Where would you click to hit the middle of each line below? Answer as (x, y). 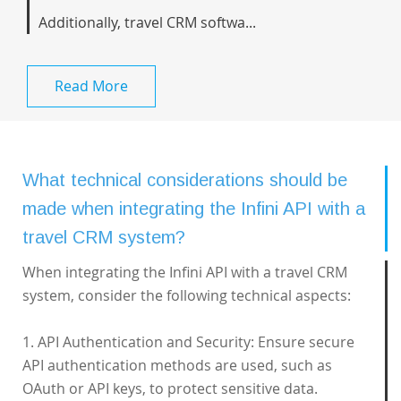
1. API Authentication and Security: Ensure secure (188, 342)
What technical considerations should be (185, 180)
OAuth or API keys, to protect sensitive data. (170, 388)
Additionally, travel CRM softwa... (147, 22)
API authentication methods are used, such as (177, 365)
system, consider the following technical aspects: (187, 295)
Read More (91, 86)
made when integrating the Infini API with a (194, 209)
